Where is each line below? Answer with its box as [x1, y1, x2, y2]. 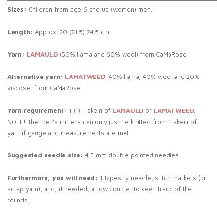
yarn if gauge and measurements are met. [7, 128, 130, 137]
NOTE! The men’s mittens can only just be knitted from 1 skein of [7, 117, 197, 125]
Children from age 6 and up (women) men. [27, 5, 152, 14]
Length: [7, 28, 33, 36]
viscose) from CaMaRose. [7, 84, 82, 92]
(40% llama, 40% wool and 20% [105, 73, 200, 81]
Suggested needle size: [7, 151, 83, 159]
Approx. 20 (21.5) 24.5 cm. [33, 28, 111, 36]
